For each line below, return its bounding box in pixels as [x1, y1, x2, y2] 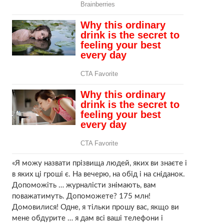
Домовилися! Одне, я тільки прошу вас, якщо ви [11, 203, 179, 211]
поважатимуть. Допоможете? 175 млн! [11, 192, 150, 200]
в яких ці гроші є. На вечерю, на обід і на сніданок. [11, 170, 185, 178]
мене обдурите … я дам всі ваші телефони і [11, 214, 163, 222]
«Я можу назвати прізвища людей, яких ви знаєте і [11, 159, 187, 167]
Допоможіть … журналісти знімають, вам [11, 181, 156, 189]
